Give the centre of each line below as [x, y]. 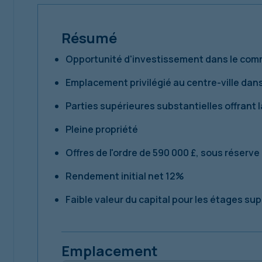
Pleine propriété [102, 129]
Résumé [89, 37]
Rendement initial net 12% [125, 176]
